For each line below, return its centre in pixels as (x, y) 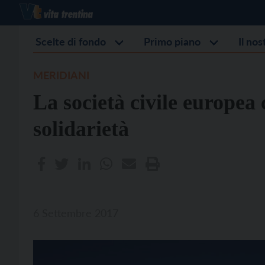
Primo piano (172, 41)
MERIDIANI (61, 75)
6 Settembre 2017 (76, 213)
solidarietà (81, 129)
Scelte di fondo (71, 41)
